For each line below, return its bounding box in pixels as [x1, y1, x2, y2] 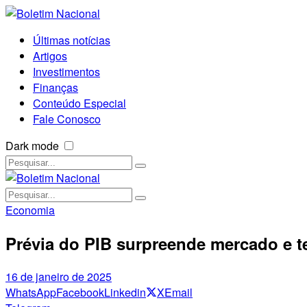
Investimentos [33, 64, 100, 79]
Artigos [33, 48, 67, 64]
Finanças [33, 79, 78, 95]
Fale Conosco [33, 111, 101, 127]
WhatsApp [5, 284, 56, 300]
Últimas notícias [33, 32, 110, 48]
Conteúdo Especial [33, 95, 126, 111]
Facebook [56, 284, 104, 300]
